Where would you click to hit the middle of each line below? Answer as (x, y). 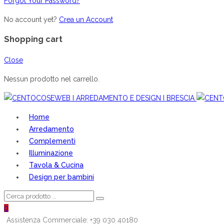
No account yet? (30, 19)
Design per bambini (61, 177)
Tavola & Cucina (56, 165)
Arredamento (51, 129)
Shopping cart (33, 39)
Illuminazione (51, 153)
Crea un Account (86, 19)
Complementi (52, 141)
